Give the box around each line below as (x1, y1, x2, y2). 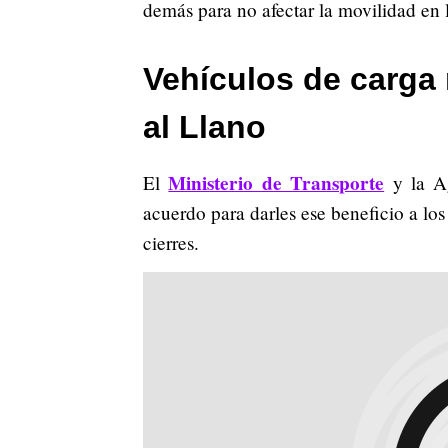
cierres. (143, 229, 199, 255)
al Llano (143, 108, 266, 145)
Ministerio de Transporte (168, 168, 385, 197)
